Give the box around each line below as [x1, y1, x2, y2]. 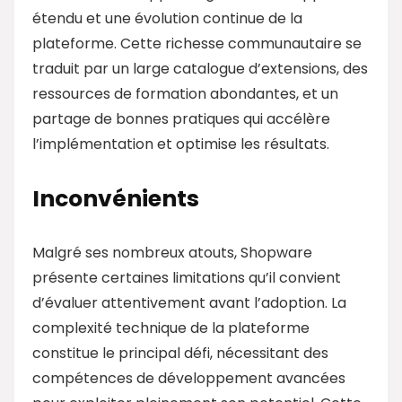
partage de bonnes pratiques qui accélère [32, 108, 330, 129]
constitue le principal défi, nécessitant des [32, 342, 328, 363]
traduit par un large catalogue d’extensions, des [32, 57, 368, 79]
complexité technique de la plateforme [32, 317, 310, 338]
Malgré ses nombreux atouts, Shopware [32, 241, 312, 263]
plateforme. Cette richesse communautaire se [32, 32, 362, 54]
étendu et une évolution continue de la [32, 7, 302, 29]
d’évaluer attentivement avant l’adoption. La [32, 292, 346, 313]
